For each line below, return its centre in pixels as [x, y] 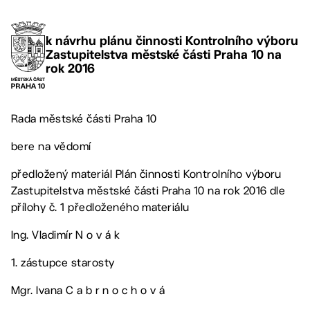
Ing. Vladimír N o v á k [66, 235]
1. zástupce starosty [63, 262]
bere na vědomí [51, 146]
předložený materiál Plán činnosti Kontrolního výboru [146, 174]
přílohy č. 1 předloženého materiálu [100, 207]
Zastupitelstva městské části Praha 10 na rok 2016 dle [148, 190]
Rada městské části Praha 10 [84, 118]
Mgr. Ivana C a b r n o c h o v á [88, 290]
